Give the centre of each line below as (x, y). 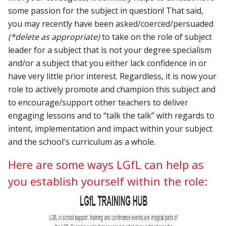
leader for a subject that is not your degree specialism (110, 50)
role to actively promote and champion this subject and (112, 89)
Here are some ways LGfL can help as (106, 164)
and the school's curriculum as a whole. (82, 142)
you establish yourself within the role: (108, 181)
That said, (185, 10)
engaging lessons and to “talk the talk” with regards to (111, 115)
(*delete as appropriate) (54, 37)
